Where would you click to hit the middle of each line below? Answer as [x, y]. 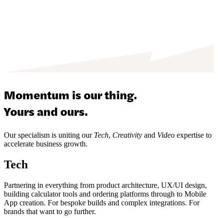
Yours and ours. [46, 111]
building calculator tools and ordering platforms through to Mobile [105, 194]
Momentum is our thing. [71, 95]
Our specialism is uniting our [49, 135]
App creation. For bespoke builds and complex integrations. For [102, 203]
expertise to [193, 135]
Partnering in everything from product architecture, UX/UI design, [105, 185]
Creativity [127, 135]
